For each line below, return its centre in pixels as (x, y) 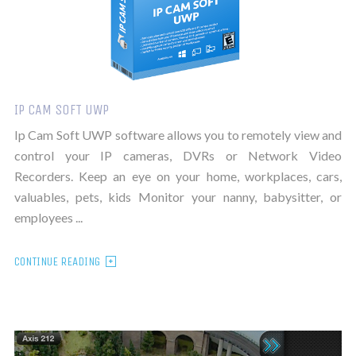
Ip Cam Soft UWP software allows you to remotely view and (178, 134)
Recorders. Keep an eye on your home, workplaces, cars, (178, 176)
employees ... (48, 217)
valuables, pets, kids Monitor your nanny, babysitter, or (178, 196)
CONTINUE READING (57, 261)
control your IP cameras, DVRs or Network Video (178, 155)
